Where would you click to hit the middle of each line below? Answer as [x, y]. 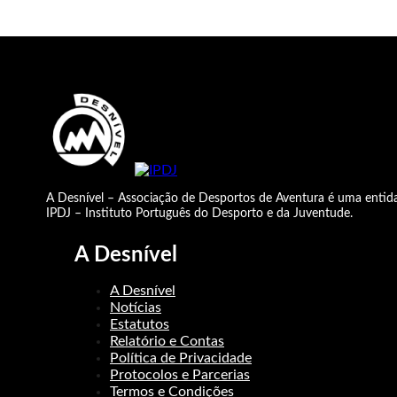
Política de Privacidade [181, 358]
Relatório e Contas [167, 341]
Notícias [136, 307]
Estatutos [140, 324]
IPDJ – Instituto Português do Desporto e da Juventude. [199, 214]
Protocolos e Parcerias [180, 375]
